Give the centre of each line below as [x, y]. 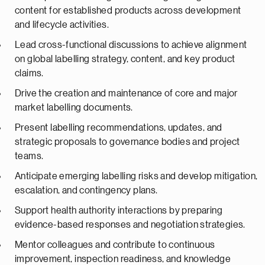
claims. [29, 73]
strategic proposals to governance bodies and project [127, 142]
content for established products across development [128, 11]
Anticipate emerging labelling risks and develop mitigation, [136, 176]
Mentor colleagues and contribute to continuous [115, 245]
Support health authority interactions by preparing [119, 211]
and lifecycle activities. [62, 25]
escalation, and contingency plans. [86, 190]
